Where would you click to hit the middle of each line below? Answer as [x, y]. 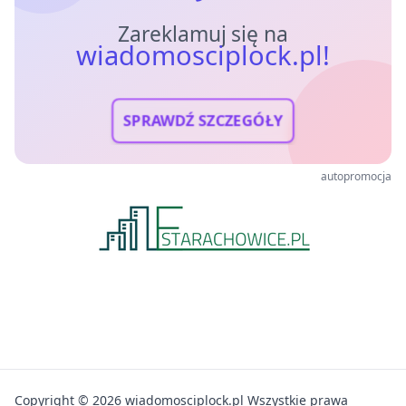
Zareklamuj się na [203, 34]
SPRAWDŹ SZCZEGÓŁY [203, 121]
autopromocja [356, 176]
